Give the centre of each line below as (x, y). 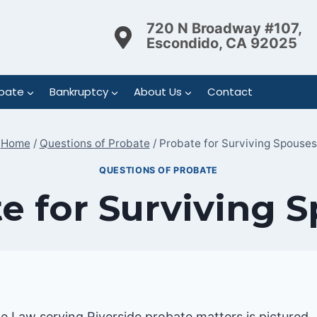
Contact (230, 92)
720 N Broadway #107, (224, 28)
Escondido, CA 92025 (222, 43)
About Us (157, 92)
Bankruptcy (79, 92)
